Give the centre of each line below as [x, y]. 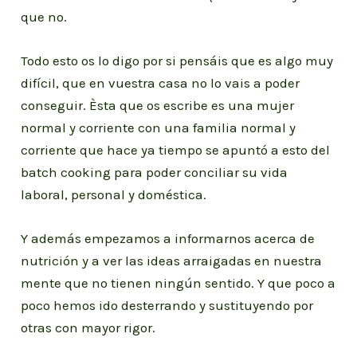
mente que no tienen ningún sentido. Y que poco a [178, 283]
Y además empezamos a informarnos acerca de [168, 239]
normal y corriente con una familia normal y [159, 128]
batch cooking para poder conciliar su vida [155, 173]
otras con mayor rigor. [88, 328]
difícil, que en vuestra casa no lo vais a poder [161, 83]
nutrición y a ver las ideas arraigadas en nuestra [172, 261]
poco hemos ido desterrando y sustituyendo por [167, 306]
